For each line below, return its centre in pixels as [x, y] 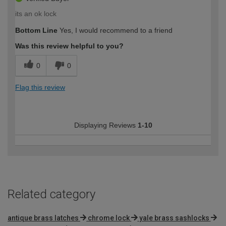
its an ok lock [36, 13]
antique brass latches [43, 218]
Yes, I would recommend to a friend [115, 30]
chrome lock [109, 218]
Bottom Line [36, 30]
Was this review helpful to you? [69, 46]
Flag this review [40, 87]
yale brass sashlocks [174, 218]
